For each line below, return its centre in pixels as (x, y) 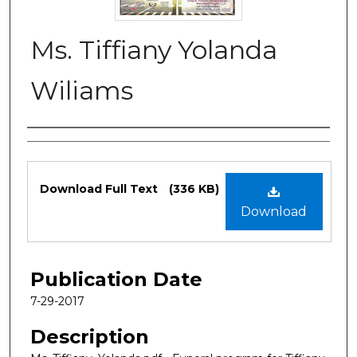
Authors (65, 144)
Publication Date (116, 279)
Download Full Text (100, 188)
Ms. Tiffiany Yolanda (154, 49)
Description (90, 336)
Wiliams (82, 90)
